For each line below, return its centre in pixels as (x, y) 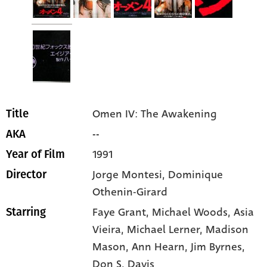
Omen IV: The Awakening (155, 114)
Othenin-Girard (130, 192)
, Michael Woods (187, 212)
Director (26, 175)
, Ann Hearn (156, 247)
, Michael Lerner (161, 230)
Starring (26, 212)
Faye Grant (119, 212)
